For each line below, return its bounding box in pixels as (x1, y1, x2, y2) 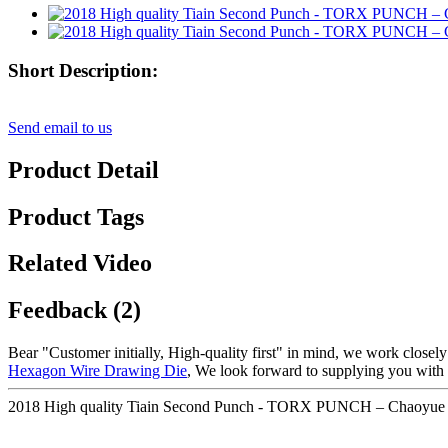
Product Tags (8, 203, 144, 230)
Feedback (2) (8, 297, 141, 324)
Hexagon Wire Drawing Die (8, 362, 187, 380)
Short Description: (8, 59, 158, 81)
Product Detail (8, 156, 159, 183)
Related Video (8, 250, 152, 277)
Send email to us (8, 118, 112, 136)
